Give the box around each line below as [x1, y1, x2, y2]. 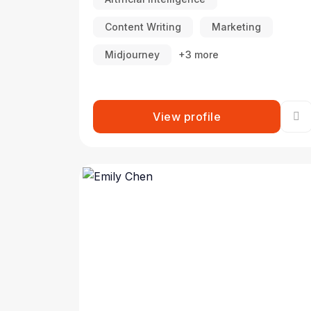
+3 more [178, 49, 219, 60]
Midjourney [105, 49, 160, 60]
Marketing [212, 21, 261, 33]
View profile [153, 110, 221, 124]
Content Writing [105, 21, 181, 33]
